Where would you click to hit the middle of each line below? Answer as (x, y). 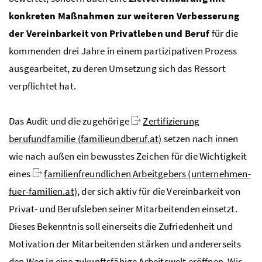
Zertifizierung (171, 121)
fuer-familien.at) (43, 191)
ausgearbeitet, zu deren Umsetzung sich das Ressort (117, 68)
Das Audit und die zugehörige (70, 121)
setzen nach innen (201, 138)
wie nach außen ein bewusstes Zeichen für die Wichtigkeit (128, 156)
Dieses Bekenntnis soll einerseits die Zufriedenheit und (121, 226)
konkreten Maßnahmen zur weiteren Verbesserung (124, 15)
